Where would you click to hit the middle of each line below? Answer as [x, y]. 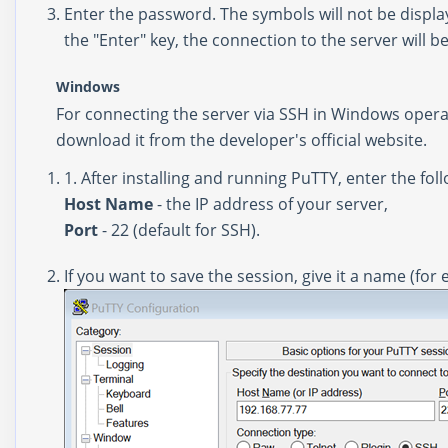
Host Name [108, 204]
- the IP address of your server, [270, 204]
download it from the [137, 139]
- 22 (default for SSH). [179, 230]
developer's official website [321, 139]
